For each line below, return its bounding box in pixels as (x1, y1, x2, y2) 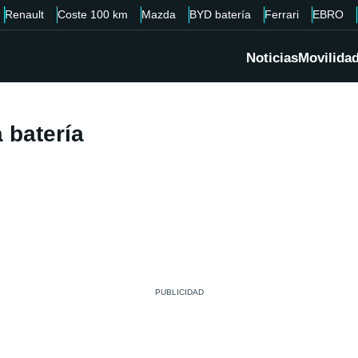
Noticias (246, 50, 298, 66)
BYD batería (189, 8, 251, 21)
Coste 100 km (58, 8, 128, 21)
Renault (5, 8, 44, 21)
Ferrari (265, 8, 299, 21)
